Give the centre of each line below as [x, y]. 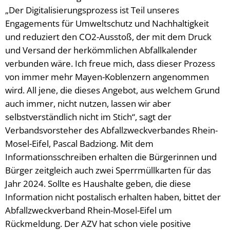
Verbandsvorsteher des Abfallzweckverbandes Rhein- [111, 130]
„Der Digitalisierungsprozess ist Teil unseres [92, 10]
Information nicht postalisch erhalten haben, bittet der [113, 197]
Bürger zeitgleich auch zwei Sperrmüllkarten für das [108, 170]
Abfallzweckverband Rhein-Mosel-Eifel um [89, 210]
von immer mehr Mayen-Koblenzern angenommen [107, 77]
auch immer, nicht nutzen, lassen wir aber [88, 103]
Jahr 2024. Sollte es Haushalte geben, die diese [98, 184]
